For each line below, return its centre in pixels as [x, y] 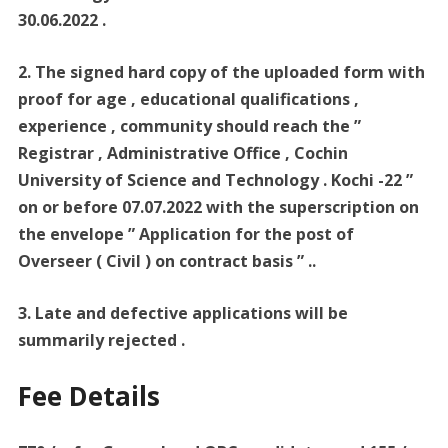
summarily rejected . [101, 340]
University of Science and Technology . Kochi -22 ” [215, 180]
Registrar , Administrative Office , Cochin [182, 153]
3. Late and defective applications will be [182, 313]
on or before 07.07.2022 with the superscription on [218, 207]
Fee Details [88, 396]
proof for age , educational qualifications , [188, 99]
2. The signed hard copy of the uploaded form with [221, 72]
